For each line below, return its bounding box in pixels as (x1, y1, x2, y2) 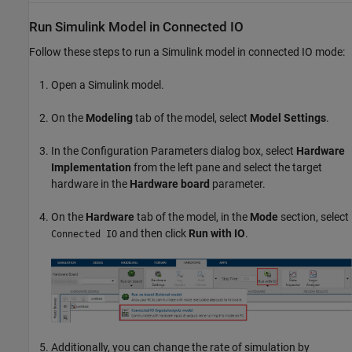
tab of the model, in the (134, 210, 250, 223)
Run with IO (189, 226, 245, 240)
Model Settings (250, 111, 326, 124)
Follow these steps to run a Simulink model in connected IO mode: (29, 45, 345, 58)
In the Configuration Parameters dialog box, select (51, 144, 296, 157)
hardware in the (51, 177, 130, 190)
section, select (278, 210, 349, 223)
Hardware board (130, 177, 210, 190)
